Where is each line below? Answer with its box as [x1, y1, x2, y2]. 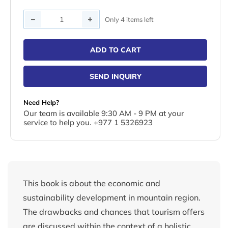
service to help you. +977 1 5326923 [23, 118, 153, 128]
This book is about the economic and [23, 178, 160, 189]
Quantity [23, 11, 56, 22]
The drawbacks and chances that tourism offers [23, 207, 205, 217]
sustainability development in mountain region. [23, 192, 201, 203]
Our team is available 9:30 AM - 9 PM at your [23, 108, 184, 119]
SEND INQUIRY [89, 72, 141, 81]
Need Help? [23, 98, 59, 107]
